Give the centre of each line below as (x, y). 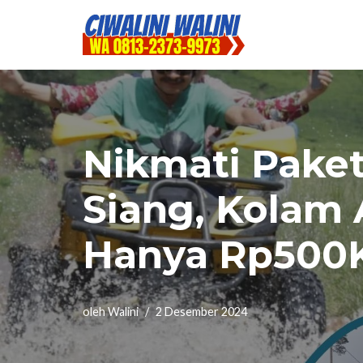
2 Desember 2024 (201, 312)
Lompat (34, 45)
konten (32, 89)
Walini (123, 312)
